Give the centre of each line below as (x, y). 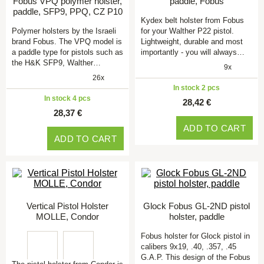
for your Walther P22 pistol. (187, 31)
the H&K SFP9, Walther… (56, 63)
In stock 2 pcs (197, 88)
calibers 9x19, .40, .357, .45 (189, 247)
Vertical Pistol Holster (67, 206)
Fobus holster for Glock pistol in (195, 236)
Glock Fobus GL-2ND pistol (197, 206)
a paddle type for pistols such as (67, 52)
